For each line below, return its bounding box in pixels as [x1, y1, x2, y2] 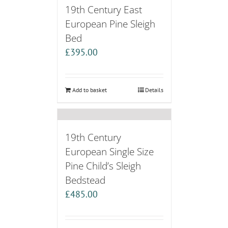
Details [145, 86, 163, 94]
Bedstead [65, 173, 105, 187]
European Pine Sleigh [65, 17, 155, 31]
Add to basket [72, 86, 107, 94]
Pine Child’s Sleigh [65, 159, 141, 173]
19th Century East [65, 3, 142, 17]
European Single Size [65, 145, 154, 159]
